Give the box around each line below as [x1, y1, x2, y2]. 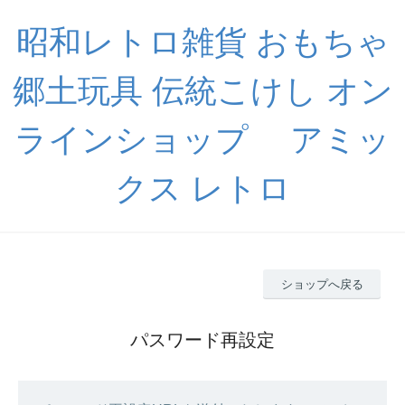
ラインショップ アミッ [14, 121, 391, 158]
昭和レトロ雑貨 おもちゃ [15, 24, 390, 61]
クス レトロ [114, 170, 291, 207]
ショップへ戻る [280, 277, 363, 291]
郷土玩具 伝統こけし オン [12, 72, 393, 109]
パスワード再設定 [130, 329, 275, 350]
